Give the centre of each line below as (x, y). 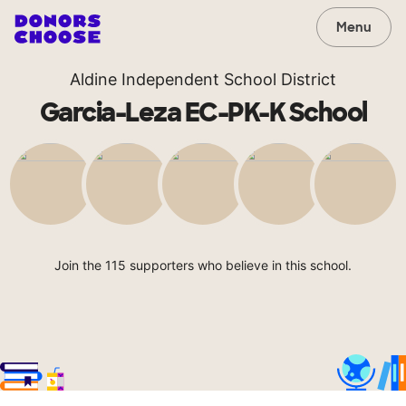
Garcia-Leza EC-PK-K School (203, 113)
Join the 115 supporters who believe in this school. (203, 265)
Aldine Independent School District (203, 79)
